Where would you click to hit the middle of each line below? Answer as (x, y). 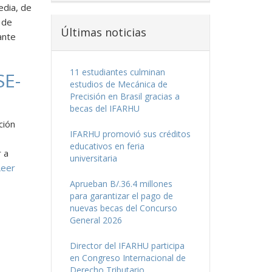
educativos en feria (107, 146)
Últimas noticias (103, 32)
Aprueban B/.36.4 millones (121, 184)
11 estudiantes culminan (117, 72)
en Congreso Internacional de (127, 258)
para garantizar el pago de (121, 196)
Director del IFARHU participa (127, 246)
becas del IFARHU (104, 109)
